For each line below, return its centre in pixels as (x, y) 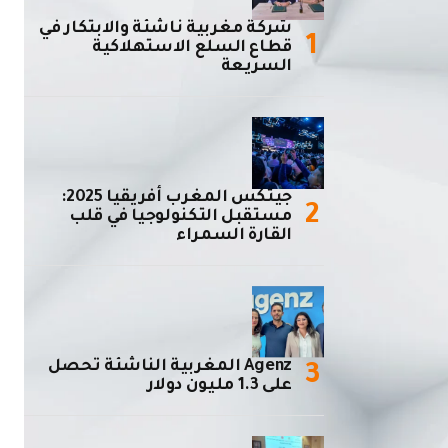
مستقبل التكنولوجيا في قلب (180, 217)
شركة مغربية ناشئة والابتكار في (165, 29)
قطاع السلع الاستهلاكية (192, 48)
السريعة (256, 67)
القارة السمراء (234, 236)
